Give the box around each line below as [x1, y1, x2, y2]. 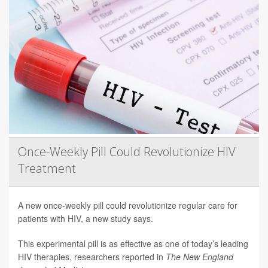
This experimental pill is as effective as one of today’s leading [18, 237, 248, 249]
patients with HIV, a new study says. [18, 212, 153, 224]
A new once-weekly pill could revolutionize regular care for [18, 199, 237, 211]
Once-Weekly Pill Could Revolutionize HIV [18, 143, 236, 160]
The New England [166, 250, 233, 263]
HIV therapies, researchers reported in [18, 250, 166, 263]
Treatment [18, 160, 76, 176]
